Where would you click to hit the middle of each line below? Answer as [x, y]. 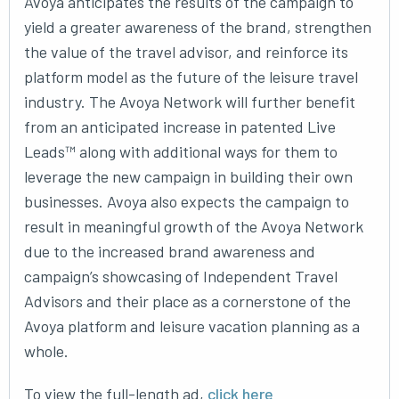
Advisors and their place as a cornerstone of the [187, 301]
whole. [46, 351]
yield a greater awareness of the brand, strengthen [198, 27]
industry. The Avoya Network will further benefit [190, 102]
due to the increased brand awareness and [170, 251]
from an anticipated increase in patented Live [180, 126]
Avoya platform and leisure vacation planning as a [192, 326]
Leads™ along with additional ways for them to [181, 151]
